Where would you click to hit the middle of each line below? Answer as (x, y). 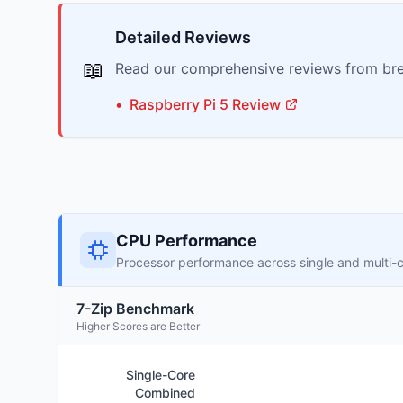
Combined (165, 393)
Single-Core (161, 375)
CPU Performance (187, 241)
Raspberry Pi (173, 104)
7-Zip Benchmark (135, 309)
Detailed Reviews (183, 37)
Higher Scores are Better (138, 326)
